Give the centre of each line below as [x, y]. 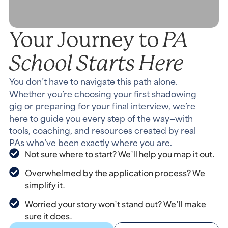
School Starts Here [96, 63]
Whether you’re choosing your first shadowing [103, 93]
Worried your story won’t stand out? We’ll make [115, 204]
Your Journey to [86, 40]
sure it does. [48, 216]
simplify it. [45, 185]
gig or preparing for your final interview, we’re [102, 105]
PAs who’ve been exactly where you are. [90, 142]
